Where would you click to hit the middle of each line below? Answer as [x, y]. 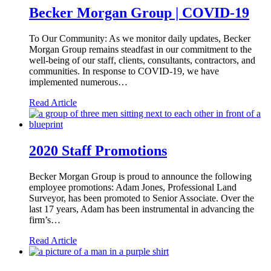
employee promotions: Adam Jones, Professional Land [133, 188]
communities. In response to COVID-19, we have [124, 71]
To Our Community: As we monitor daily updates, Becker [140, 38]
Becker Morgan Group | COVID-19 [139, 13]
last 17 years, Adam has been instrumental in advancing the [142, 209]
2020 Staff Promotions [98, 151]
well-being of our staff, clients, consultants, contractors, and [142, 60]
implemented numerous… [78, 82]
